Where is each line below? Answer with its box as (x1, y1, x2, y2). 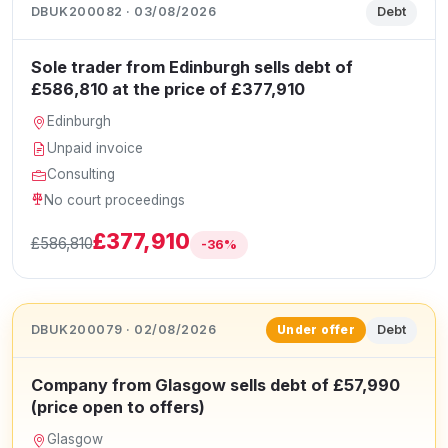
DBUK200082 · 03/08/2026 (30, 4, 217, 20)
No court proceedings (44, 192, 186, 209)
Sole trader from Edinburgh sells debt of (30, 57, 353, 78)
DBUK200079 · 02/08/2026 (30, 322, 217, 338)
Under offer (277, 322, 355, 337)
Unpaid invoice (47, 139, 144, 156)
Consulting (47, 166, 116, 183)
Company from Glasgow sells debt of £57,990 (30, 374, 400, 395)
